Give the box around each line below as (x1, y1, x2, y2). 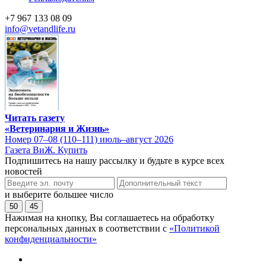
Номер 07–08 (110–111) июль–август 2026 (5, 134, 173, 144)
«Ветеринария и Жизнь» (5, 123, 109, 134)
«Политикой (169, 223, 220, 233)
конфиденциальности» (5, 233, 97, 244)
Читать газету (5, 112, 65, 123)
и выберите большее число (5, 189, 113, 199)
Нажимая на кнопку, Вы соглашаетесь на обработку (5, 212, 214, 223)
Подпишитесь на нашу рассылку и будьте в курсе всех (5, 155, 224, 166)
